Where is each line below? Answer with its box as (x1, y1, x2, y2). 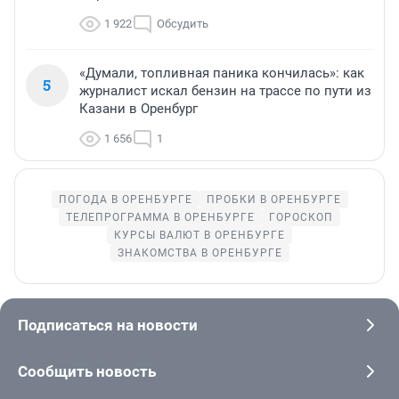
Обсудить (157, 16, 208, 30)
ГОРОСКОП (269, 210, 333, 224)
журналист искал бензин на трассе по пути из (79, 82, 371, 99)
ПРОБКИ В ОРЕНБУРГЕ (206, 192, 341, 206)
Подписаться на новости (18, 315, 198, 334)
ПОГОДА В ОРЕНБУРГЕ (58, 192, 192, 206)
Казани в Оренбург (79, 100, 198, 117)
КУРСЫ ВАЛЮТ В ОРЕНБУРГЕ (114, 228, 285, 241)
